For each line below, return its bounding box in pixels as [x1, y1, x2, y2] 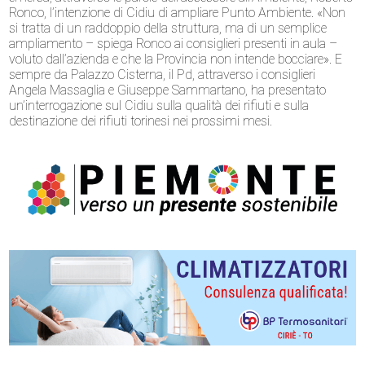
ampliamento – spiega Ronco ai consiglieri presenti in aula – [9, 36, 338, 52]
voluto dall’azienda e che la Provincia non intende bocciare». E [9, 51, 343, 68]
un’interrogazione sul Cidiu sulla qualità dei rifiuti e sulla [9, 98, 310, 114]
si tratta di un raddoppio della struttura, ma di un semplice [9, 20, 328, 37]
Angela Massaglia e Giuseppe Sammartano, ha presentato [9, 82, 327, 99]
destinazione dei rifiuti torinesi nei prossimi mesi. [9, 113, 273, 130]
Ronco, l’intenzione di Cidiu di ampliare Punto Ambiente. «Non [9, 5, 346, 21]
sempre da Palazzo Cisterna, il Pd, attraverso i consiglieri [9, 67, 316, 83]
